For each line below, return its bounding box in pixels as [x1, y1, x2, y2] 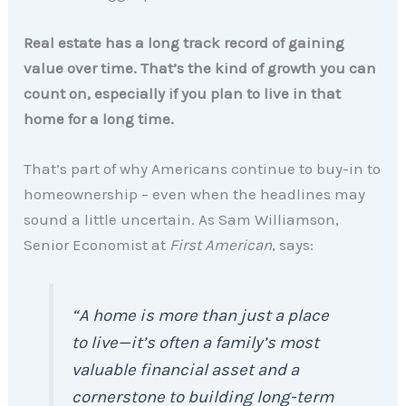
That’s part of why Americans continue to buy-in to [24, 159, 382, 179]
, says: [272, 236, 314, 255]
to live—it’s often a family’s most [72, 332, 320, 353]
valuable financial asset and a [72, 359, 300, 380]
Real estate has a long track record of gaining [24, 34, 345, 53]
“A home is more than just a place [72, 304, 330, 325]
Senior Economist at [24, 236, 170, 255]
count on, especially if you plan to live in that [24, 84, 342, 103]
